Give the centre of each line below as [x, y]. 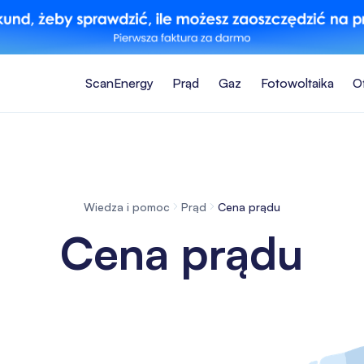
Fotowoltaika [297, 82]
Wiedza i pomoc [127, 206]
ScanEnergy [119, 82]
